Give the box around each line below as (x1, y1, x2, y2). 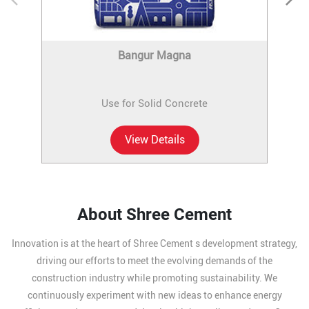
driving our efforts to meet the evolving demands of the (37, 255, 272, 266)
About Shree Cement (77, 204, 232, 224)
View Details (124, 132, 185, 146)
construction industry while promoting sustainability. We (32, 272, 277, 283)
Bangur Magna (118, 48, 191, 62)
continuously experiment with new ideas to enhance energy (27, 289, 282, 301)
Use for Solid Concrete (101, 97, 208, 110)
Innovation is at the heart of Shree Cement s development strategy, (12, 237, 297, 249)
